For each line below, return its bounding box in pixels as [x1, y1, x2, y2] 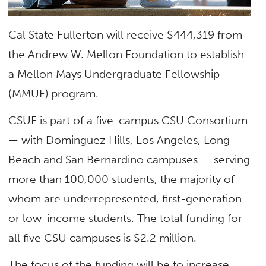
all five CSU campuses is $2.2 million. [8, 231, 197, 245]
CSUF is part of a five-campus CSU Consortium [8, 113, 248, 128]
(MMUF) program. [8, 86, 99, 100]
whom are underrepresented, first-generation [8, 192, 242, 206]
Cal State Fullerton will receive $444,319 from [8, 27, 243, 42]
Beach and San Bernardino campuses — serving [8, 153, 251, 167]
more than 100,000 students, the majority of [8, 172, 235, 186]
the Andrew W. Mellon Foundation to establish [8, 47, 245, 61]
